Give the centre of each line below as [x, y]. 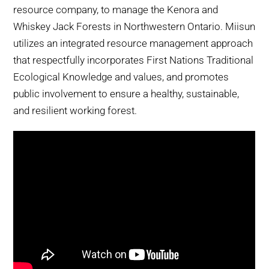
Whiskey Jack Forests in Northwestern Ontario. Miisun [134, 26]
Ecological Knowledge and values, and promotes [121, 77]
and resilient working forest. [75, 110]
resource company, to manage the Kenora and [116, 9]
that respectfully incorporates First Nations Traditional [134, 60]
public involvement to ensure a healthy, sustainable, [126, 93]
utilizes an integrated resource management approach [133, 43]
